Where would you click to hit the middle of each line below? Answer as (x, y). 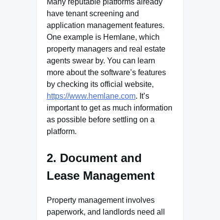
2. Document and (94, 158)
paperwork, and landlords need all (106, 212)
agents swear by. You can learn (101, 61)
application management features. (106, 26)
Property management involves (101, 200)
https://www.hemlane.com (91, 96)
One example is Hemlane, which (103, 37)
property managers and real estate (106, 49)
